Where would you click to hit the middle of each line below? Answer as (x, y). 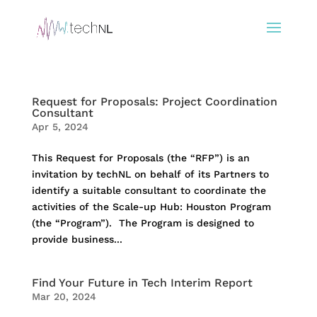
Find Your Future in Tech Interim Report (142, 283)
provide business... (77, 239)
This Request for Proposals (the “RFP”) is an (140, 158)
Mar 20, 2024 (64, 296)
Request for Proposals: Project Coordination (154, 102)
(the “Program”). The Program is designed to (143, 223)
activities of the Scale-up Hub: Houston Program (151, 207)
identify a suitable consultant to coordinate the (149, 190)
